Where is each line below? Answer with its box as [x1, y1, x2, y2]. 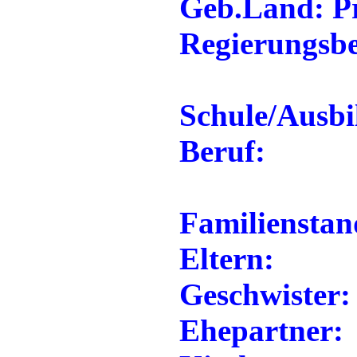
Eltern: [179, 241, 274, 276]
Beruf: [179, 134, 265, 168]
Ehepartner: [179, 313, 343, 347]
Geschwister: [179, 277, 351, 312]
